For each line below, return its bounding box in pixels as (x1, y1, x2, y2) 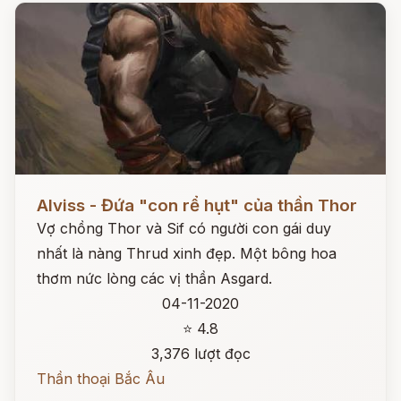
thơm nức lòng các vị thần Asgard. (37, 269, 272, 287)
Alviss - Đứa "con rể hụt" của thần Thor (37, 195, 357, 216)
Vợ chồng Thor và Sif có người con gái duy (37, 219, 331, 237)
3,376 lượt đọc (150, 345, 251, 363)
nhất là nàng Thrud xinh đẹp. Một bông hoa (37, 244, 337, 262)
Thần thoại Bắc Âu (37, 370, 165, 388)
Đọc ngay (15, 183, 81, 200)
